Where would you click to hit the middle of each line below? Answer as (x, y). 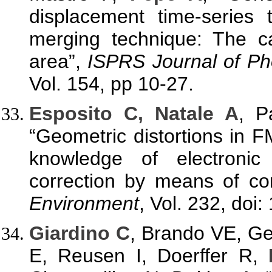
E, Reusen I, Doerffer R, (149, 256)
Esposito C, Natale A (134, 113)
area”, (59, 61)
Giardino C (80, 233)
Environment (84, 203)
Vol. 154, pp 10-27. (111, 83)
